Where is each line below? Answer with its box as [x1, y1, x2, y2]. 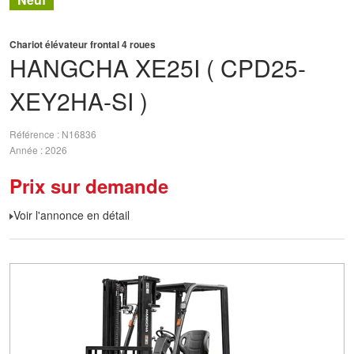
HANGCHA [9, 51, 129, 85]
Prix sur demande [9, 172, 168, 199]
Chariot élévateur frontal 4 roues [9, 37, 156, 51]
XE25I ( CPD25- [135, 51, 306, 85]
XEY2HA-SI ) [9, 84, 148, 118]
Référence [9, 127, 57, 141]
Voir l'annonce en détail [13, 207, 130, 223]
